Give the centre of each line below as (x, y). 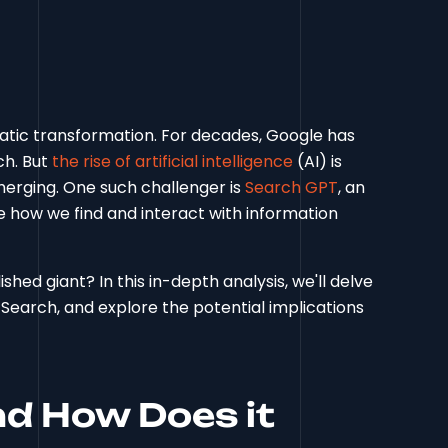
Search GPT (292, 188)
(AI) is (318, 162)
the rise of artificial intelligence (173, 162)
